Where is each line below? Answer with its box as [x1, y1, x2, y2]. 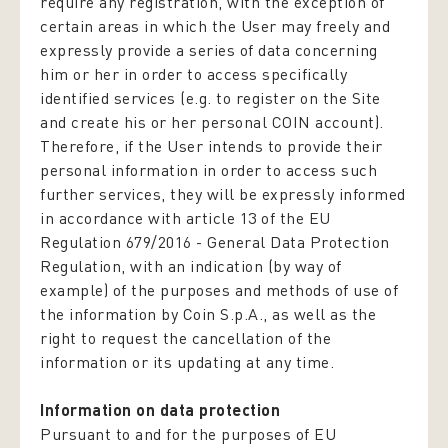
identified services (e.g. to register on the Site [40, 88, 381, 108]
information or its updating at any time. [40, 352, 334, 372]
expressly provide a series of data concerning [40, 40, 378, 60]
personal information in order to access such [40, 160, 377, 180]
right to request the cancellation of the [40, 328, 331, 348]
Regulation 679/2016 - [40, 232, 207, 252]
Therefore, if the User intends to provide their [40, 136, 383, 156]
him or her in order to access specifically [40, 64, 347, 84]
